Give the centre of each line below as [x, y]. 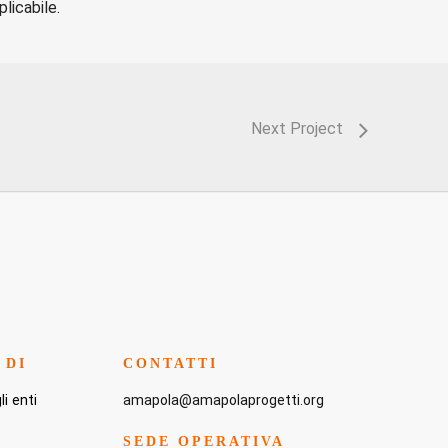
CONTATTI [171, 363]
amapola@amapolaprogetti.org [224, 399]
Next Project [297, 128]
